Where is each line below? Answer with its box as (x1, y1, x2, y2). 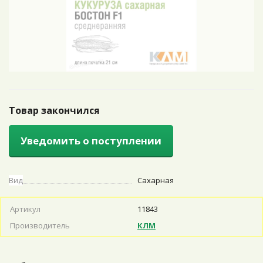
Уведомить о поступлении (21, 134, 161, 147)
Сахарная (137, 175, 174, 186)
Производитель (10, 220, 70, 231)
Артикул (10, 204, 41, 214)
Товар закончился (9, 104, 100, 117)
